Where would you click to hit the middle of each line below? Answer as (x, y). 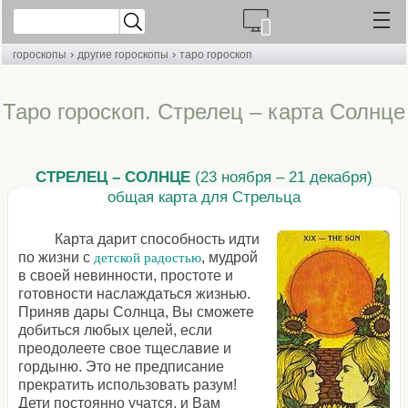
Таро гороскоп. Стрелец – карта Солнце (204, 112)
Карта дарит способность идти (158, 240)
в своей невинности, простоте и (126, 276)
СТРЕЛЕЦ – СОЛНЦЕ (113, 177)
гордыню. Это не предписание (122, 367)
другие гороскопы (123, 55)
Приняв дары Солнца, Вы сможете (137, 312)
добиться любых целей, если (116, 331)
